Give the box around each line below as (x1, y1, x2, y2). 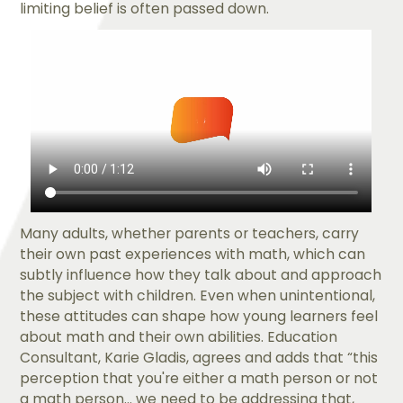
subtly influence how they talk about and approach (20, 265, 382, 285)
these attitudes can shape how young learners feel (20, 307, 379, 327)
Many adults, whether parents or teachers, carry (20, 224, 360, 244)
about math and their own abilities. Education (20, 327, 338, 347)
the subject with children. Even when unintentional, (20, 286, 376, 306)
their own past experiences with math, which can (20, 245, 366, 264)
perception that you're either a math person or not (20, 369, 379, 389)
